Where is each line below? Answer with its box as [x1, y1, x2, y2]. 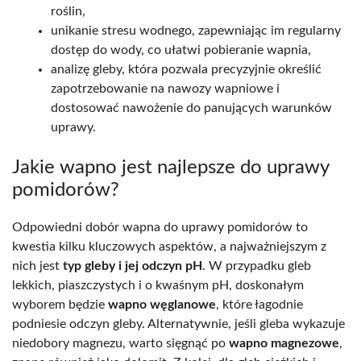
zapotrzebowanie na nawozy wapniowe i [51, 82, 280, 96]
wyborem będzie [12, 298, 108, 312]
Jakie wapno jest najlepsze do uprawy [12, 158, 329, 178]
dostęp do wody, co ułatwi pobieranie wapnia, [51, 44, 311, 57]
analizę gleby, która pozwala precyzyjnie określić [51, 63, 322, 77]
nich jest [12, 259, 63, 273]
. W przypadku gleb [202, 259, 311, 273]
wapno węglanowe [108, 298, 216, 312]
